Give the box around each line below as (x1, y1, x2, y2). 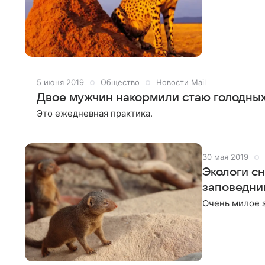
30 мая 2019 (202, 152, 248, 161)
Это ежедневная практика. (37, 108, 153, 119)
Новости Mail (156, 77, 206, 87)
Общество (101, 77, 140, 87)
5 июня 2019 (37, 77, 84, 87)
